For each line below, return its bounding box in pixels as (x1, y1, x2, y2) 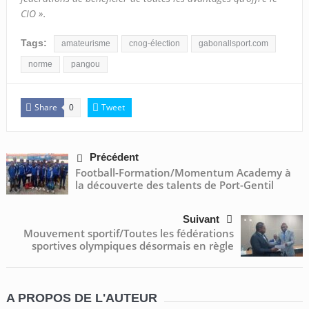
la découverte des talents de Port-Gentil (74, 177, 274, 192)
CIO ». (20, 6, 46, 20)
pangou (70, 59, 100, 69)
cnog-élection (128, 38, 180, 48)
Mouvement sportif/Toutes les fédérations (23, 226, 235, 240)
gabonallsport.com (198, 38, 268, 48)
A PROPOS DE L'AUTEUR (6, 290, 157, 305)
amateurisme (61, 38, 110, 48)
